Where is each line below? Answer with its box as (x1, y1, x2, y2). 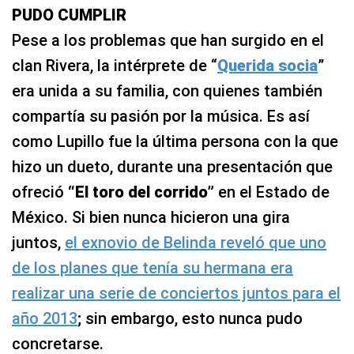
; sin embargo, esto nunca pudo (77, 308, 303, 328)
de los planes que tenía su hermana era (12, 258, 293, 277)
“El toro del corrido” (68, 182, 214, 201)
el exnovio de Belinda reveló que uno (65, 232, 326, 252)
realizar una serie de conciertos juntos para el (12, 283, 341, 303)
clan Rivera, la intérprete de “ (12, 55, 217, 75)
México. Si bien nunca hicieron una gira (12, 207, 290, 227)
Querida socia (217, 55, 318, 75)
